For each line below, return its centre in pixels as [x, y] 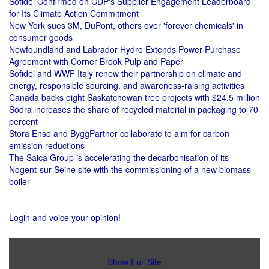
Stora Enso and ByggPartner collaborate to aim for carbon [119, 133]
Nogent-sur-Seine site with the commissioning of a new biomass [130, 169]
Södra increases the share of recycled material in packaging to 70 [134, 109]
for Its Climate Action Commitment [74, 13]
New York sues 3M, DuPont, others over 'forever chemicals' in [126, 25]
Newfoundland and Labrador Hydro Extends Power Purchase [125, 49]
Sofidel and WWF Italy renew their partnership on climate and [125, 73]
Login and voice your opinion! [65, 217]
